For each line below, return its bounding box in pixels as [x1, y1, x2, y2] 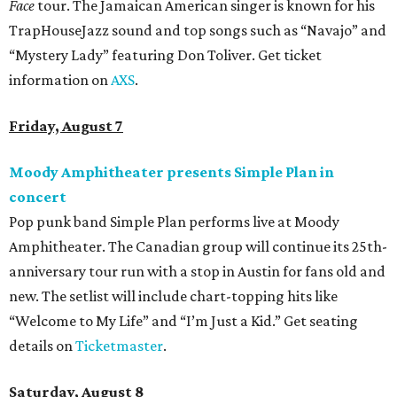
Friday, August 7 [9, 117, 123, 136]
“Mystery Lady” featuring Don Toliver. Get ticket [9, 46, 322, 65]
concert [9, 188, 66, 206]
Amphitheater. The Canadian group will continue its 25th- [9, 237, 387, 256]
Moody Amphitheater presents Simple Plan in [9, 163, 334, 182]
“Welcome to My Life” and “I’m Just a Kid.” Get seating [9, 312, 358, 331]
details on [9, 337, 75, 355]
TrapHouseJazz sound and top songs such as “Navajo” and [9, 21, 386, 40]
